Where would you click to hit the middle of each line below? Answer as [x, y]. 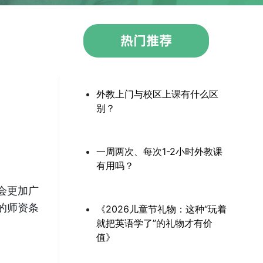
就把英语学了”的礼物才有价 [154, 223]
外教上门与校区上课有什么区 [157, 94]
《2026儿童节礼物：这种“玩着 [161, 209]
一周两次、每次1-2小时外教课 [159, 152]
